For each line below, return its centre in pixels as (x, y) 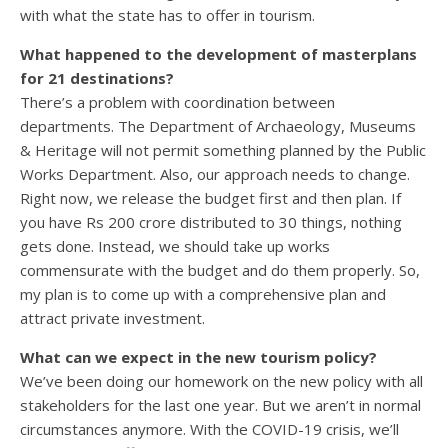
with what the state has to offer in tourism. (167, 14)
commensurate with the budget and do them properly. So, (220, 269)
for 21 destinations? (97, 77)
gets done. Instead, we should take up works (175, 245)
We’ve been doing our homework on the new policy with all (221, 380)
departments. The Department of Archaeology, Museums (218, 125)
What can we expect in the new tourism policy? (198, 356)
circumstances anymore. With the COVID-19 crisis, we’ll (209, 428)
